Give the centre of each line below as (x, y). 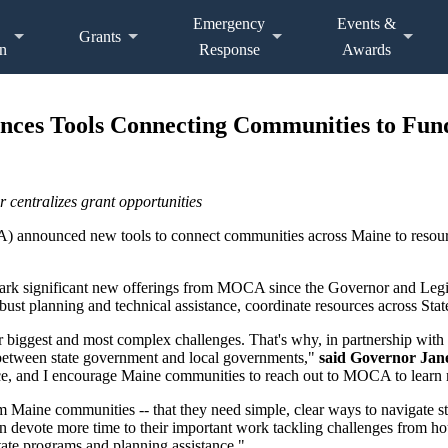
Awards (366, 49)
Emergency (229, 23)
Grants (100, 36)
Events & (366, 23)
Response (229, 49)
